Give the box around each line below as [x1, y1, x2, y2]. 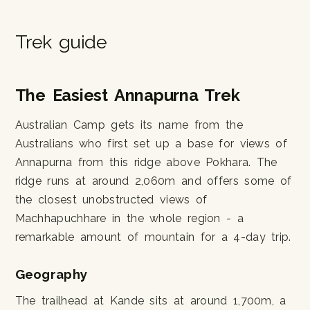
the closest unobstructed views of [15, 192, 208, 206]
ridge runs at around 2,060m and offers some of [15, 174, 292, 188]
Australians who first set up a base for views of [15, 136, 287, 150]
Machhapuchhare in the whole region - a [15, 211, 244, 225]
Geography [15, 266, 88, 282]
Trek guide [15, 30, 107, 53]
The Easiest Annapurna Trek [15, 86, 240, 106]
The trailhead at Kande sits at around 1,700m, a [15, 293, 286, 307]
